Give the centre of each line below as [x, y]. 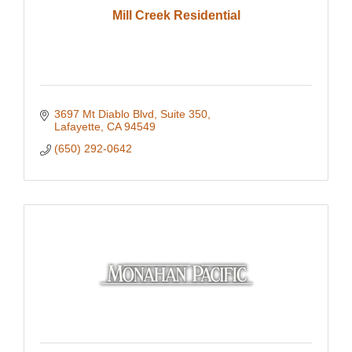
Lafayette [77, 126]
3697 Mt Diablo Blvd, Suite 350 [130, 114]
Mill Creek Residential [176, 15]
